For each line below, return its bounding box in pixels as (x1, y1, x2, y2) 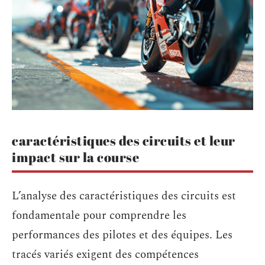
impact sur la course (12, 148, 139, 166)
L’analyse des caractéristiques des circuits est (12, 187, 236, 205)
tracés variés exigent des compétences (12, 245, 199, 263)
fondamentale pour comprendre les (12, 206, 186, 224)
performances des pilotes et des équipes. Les (12, 226, 232, 244)
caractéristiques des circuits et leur (12, 132, 235, 150)
